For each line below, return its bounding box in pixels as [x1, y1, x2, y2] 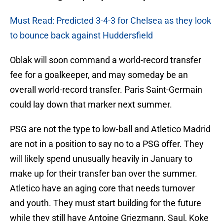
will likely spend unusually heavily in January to [10, 153, 192, 164]
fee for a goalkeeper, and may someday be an [10, 70, 188, 80]
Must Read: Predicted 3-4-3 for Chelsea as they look [10, 15, 211, 26]
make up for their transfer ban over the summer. [10, 168, 197, 179]
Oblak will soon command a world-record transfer [10, 55, 201, 66]
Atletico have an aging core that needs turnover [10, 183, 195, 194]
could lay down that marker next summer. [10, 99, 172, 110]
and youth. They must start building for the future [10, 198, 201, 209]
